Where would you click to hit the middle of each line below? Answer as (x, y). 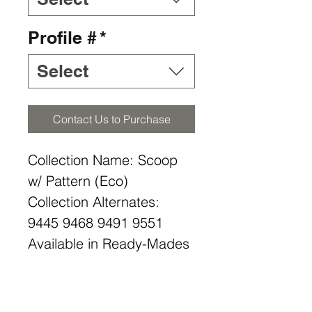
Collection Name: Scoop (103, 160)
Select (63, 71)
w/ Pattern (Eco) (78, 181)
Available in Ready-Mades (109, 243)
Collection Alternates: (94, 202)
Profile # (62, 38)
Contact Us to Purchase (111, 119)
